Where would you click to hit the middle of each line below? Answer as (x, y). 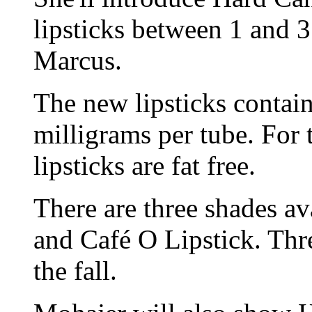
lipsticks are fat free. (145, 165)
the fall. (75, 270)
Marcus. (78, 60)
